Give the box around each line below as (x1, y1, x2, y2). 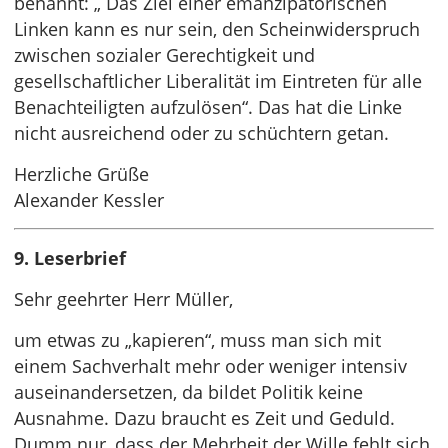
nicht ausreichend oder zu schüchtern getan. (14, 121, 389, 145)
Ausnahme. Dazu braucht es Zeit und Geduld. (14, 406, 395, 430)
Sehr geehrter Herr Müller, (14, 287, 233, 311)
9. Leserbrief (14, 246, 126, 270)
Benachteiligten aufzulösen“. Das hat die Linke (14, 95, 402, 119)
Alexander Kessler (14, 188, 164, 212)
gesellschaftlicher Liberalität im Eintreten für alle (14, 69, 422, 93)
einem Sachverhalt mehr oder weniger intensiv (14, 354, 407, 378)
